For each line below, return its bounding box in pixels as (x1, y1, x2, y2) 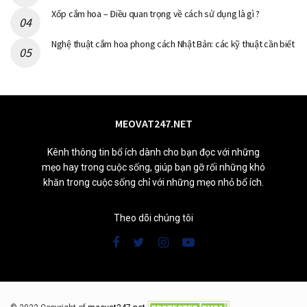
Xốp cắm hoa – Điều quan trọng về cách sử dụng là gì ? (51, 8, 260, 21)
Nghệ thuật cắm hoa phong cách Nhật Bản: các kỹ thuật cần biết (51, 38, 295, 51)
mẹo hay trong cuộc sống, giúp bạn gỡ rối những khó (42, 162, 265, 173)
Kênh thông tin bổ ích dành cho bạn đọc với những (47, 147, 260, 158)
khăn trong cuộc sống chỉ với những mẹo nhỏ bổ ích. (43, 177, 264, 188)
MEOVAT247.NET (114, 116, 193, 131)
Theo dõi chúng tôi (114, 212, 193, 224)
